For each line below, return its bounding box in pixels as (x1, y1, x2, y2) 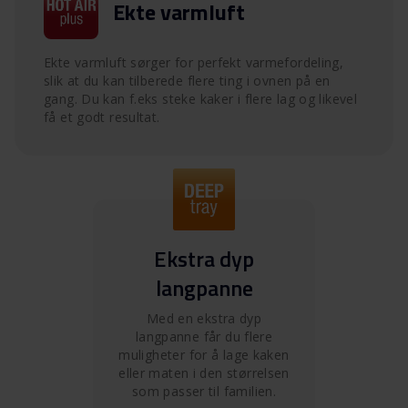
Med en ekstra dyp (146, 309, 262, 327)
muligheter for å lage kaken (118, 345, 290, 363)
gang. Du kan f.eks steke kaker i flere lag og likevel (44, 89, 358, 107)
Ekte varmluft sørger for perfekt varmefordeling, (44, 53, 344, 71)
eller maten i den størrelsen (118, 363, 290, 382)
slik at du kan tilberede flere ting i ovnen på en (44, 71, 331, 89)
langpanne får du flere (135, 327, 273, 345)
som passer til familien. (131, 382, 277, 400)
